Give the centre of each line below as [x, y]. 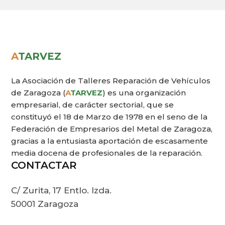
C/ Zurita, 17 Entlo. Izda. [62, 190]
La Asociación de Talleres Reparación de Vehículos [111, 80]
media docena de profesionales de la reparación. [107, 153]
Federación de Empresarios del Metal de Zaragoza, [112, 129]
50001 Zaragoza [45, 204]
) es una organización [144, 92]
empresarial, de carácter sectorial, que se [93, 104]
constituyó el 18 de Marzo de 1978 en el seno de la [109, 117]
